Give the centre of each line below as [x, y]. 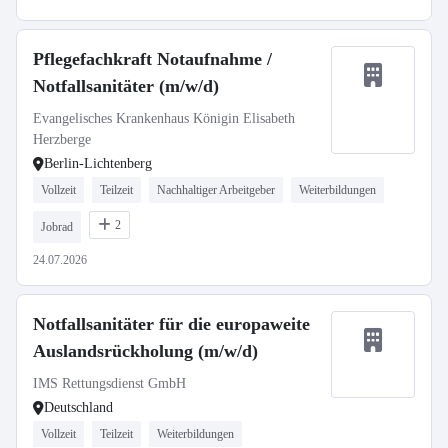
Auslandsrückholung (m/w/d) [145, 351]
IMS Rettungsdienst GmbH [109, 383]
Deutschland [78, 407]
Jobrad [57, 227]
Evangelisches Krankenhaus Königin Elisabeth [164, 118]
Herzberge [62, 139]
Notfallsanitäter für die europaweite [171, 324]
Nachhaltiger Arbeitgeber [216, 190]
